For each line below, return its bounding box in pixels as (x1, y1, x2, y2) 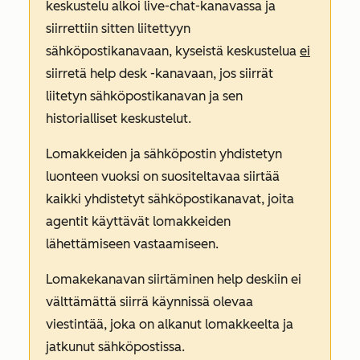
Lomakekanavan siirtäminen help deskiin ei (46, 271, 301, 287)
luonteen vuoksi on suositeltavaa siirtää (46, 168, 280, 184)
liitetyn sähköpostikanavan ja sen (46, 88, 243, 104)
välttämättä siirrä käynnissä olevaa (46, 293, 253, 309)
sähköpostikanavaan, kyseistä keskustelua (46, 43, 300, 59)
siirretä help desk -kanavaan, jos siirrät (46, 65, 273, 81)
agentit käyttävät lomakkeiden (46, 213, 231, 229)
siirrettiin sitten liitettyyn (46, 20, 190, 36)
